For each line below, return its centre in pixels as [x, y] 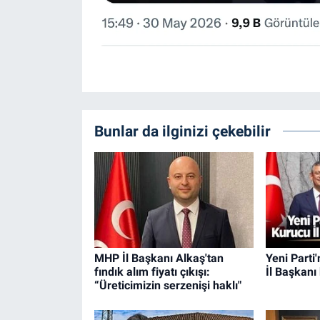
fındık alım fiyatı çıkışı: [152, 271]
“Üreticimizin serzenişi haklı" [167, 285]
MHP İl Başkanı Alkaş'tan [159, 258]
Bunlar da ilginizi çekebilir [182, 131]
